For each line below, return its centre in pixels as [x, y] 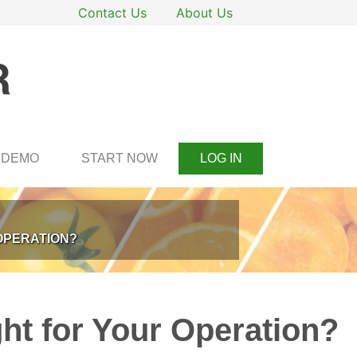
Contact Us [112, 13]
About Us [204, 13]
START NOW [119, 158]
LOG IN [221, 158]
